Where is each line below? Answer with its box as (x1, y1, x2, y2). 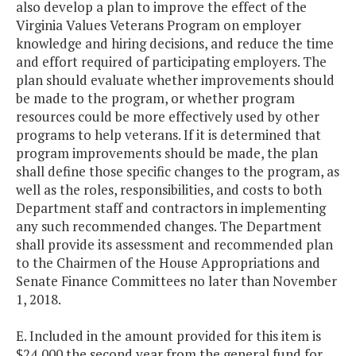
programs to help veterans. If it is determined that (16, 126, 321, 145)
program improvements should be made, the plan (16, 144, 318, 163)
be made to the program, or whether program (16, 89, 295, 108)
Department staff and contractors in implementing (16, 199, 326, 218)
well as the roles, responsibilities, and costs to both (16, 180, 322, 199)
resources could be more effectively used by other (16, 107, 319, 126)
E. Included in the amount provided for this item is (16, 327, 321, 346)
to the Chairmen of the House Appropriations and (16, 253, 320, 273)
